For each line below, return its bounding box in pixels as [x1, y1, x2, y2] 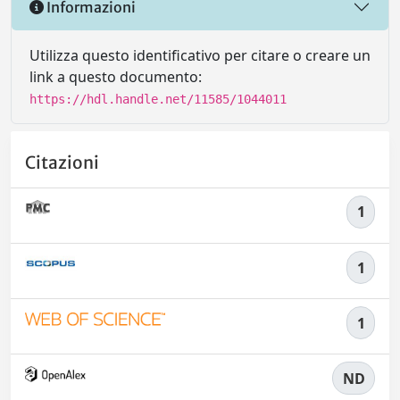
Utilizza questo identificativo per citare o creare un [29, 46, 371, 66]
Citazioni [25, 151, 99, 173]
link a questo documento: [29, 67, 202, 87]
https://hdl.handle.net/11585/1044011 [29, 92, 287, 107]
